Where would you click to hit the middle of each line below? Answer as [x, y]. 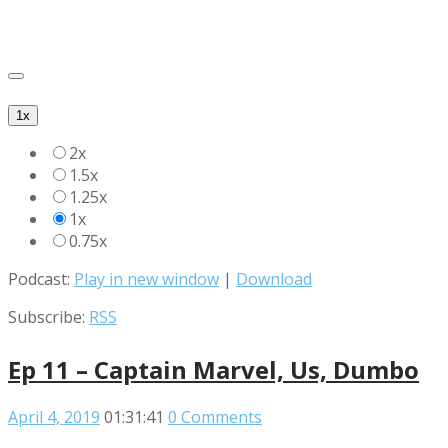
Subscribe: [48, 316]
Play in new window [146, 278]
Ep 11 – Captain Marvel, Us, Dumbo [213, 369]
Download [274, 278]
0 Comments [215, 416]
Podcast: [41, 278]
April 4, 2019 [54, 416]
